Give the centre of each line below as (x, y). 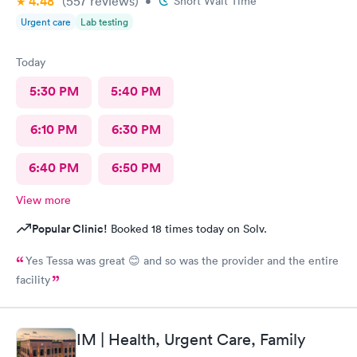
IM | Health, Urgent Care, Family (191, 339)
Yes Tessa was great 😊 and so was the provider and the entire (182, 261)
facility (33, 280)
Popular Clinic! (70, 229)
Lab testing (104, 22)
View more (43, 200)
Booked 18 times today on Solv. (187, 229)
